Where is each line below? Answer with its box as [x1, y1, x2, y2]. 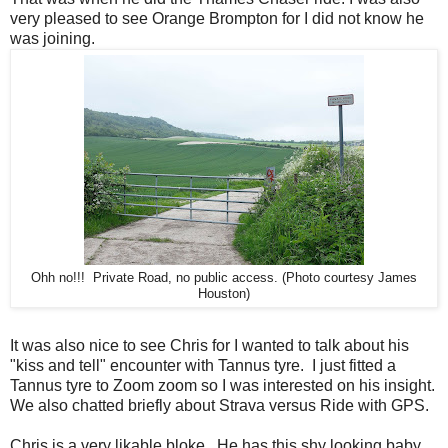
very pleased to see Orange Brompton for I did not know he [10, 10, 424, 28]
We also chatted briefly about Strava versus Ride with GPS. [10, 397, 429, 415]
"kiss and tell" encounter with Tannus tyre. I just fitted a [10, 357, 396, 375]
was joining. [10, 30, 95, 48]
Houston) [198, 287, 250, 302]
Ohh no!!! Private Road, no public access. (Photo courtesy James [31, 271, 417, 286]
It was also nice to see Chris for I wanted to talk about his [10, 337, 409, 355]
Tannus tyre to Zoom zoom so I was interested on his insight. [10, 377, 435, 395]
